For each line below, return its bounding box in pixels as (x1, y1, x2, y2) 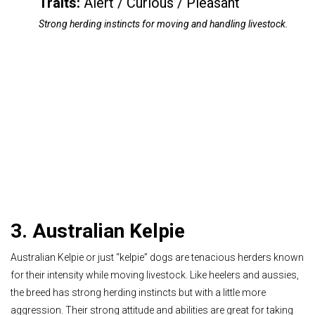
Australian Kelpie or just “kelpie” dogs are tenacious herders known (11, 252, 304, 264)
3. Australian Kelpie (11, 219, 185, 243)
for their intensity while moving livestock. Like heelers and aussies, (11, 269, 299, 281)
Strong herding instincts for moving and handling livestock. (39, 18, 288, 30)
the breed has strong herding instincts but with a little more (11, 287, 266, 299)
